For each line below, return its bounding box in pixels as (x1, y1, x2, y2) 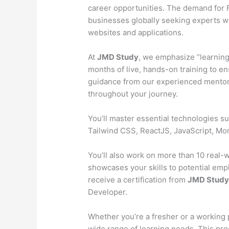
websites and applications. (88, 28, 184, 38)
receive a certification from (88, 175, 188, 185)
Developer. (88, 187, 128, 197)
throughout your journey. (88, 89, 178, 99)
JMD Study (97, 52, 139, 62)
